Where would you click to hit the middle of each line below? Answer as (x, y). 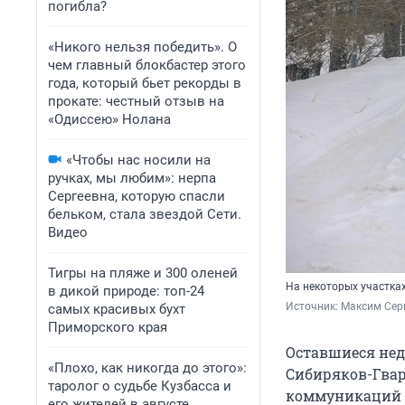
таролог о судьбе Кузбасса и (140, 386)
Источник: (313, 307)
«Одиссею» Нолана (109, 119)
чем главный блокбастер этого (147, 65)
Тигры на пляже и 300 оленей (143, 273)
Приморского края (108, 327)
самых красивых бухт (117, 309)
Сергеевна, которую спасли (137, 196)
